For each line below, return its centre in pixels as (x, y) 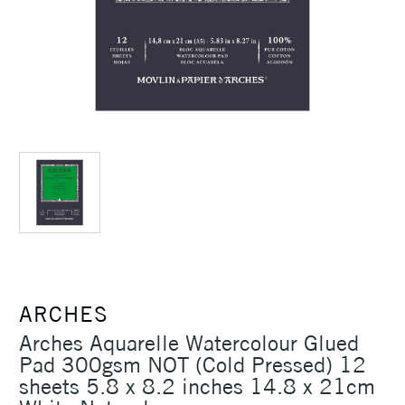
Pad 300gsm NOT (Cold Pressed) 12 (193, 365)
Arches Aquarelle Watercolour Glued (189, 343)
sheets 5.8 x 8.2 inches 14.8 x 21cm (197, 386)
